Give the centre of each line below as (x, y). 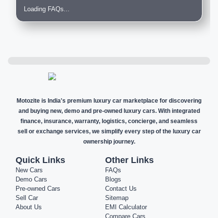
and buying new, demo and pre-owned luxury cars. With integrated (109, 111)
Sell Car (27, 198)
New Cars (29, 170)
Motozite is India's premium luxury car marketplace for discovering (109, 101)
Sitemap (117, 198)
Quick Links (40, 160)
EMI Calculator (126, 207)
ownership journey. (109, 142)
